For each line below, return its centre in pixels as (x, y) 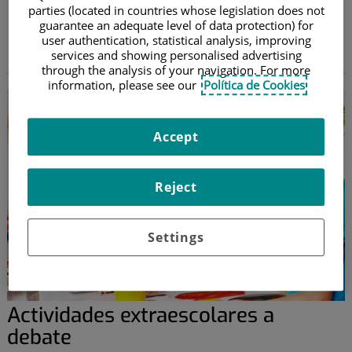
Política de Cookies (254, 85)
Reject (176, 187)
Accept (176, 137)
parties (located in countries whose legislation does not (176, 11)
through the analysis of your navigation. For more (176, 70)
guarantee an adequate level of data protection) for (176, 26)
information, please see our (123, 85)
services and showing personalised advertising (176, 55)
